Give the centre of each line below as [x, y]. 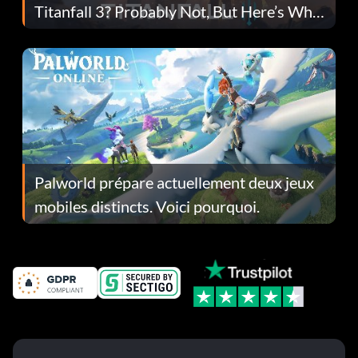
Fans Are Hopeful [95, 35]
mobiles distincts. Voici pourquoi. [147, 206]
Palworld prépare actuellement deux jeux [174, 182]
